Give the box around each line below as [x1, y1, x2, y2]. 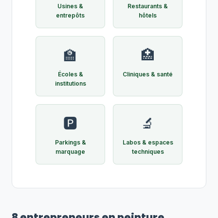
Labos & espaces [122, 139, 173, 146]
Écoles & [57, 71, 83, 78]
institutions [54, 80, 86, 87]
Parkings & [54, 139, 86, 146]
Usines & [57, 2, 83, 10]
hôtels [139, 12, 157, 19]
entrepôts [56, 12, 85, 19]
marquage [55, 148, 85, 155]
